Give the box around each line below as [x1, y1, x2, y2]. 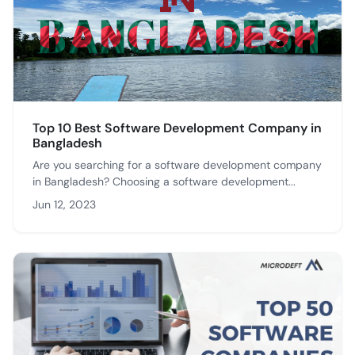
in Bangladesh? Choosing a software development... [32, 174, 296, 189]
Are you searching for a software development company [32, 158, 322, 172]
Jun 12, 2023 [32, 197, 96, 212]
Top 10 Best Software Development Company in [32, 120, 322, 136]
